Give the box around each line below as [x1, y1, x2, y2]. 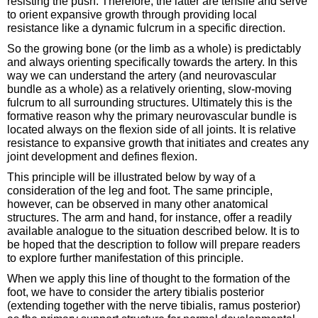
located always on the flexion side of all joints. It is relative [7, 123, 296, 136]
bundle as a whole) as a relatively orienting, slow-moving [7, 82, 292, 95]
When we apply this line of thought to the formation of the [7, 272, 290, 285]
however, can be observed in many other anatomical [7, 197, 268, 210]
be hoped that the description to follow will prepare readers [7, 238, 300, 251]
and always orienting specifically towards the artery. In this [7, 55, 297, 68]
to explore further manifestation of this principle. [7, 251, 243, 264]
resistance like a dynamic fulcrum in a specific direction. [7, 21, 285, 34]
